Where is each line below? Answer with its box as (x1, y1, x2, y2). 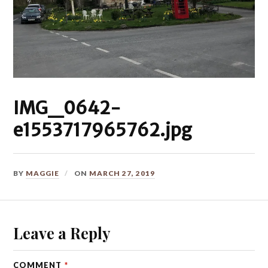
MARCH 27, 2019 (89, 168, 156, 178)
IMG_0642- (13, 96, 121, 119)
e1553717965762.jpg (13, 118, 193, 141)
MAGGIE (26, 168, 60, 178)
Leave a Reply (13, 223, 111, 243)
